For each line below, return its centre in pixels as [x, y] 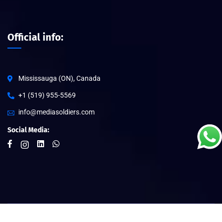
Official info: [35, 37]
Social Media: [28, 130]
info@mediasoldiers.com [56, 112]
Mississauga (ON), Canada [59, 78]
